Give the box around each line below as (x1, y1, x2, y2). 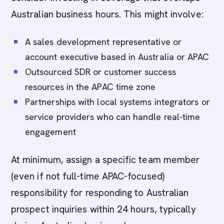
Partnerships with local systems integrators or (25, 96, 210, 107)
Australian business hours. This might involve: (11, 8, 203, 20)
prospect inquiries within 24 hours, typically (11, 203, 196, 215)
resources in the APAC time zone (25, 81, 156, 92)
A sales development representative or (25, 36, 181, 47)
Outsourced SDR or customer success (25, 66, 176, 77)
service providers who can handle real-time (25, 111, 200, 122)
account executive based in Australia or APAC (25, 51, 209, 62)
